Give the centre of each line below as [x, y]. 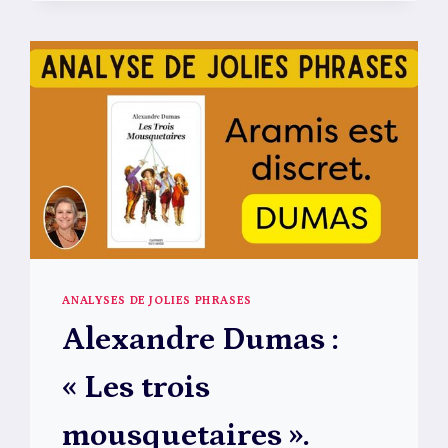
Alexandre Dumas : [200, 339]
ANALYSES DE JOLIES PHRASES [157, 300]
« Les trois [136, 387]
